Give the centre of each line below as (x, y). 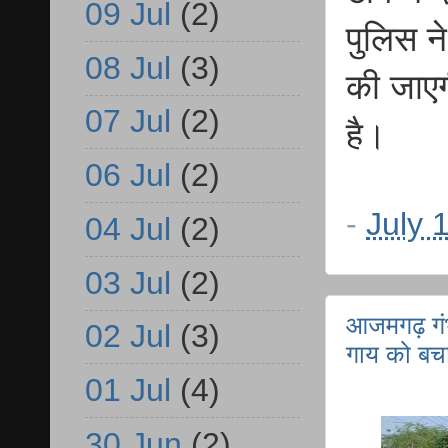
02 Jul (128, 336)
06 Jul (128, 175)
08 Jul (128, 67)
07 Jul (128, 121)
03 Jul (128, 282)
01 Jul (128, 390)
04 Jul (128, 228)
